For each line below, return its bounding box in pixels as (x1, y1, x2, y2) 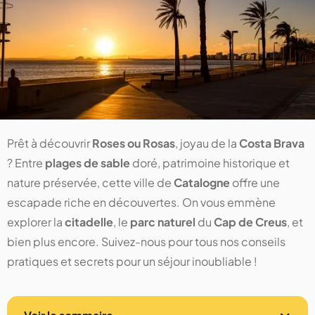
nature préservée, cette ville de (7, 175, 174, 191)
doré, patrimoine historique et (130, 155, 290, 171)
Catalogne (174, 175, 230, 191)
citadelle (65, 214, 113, 230)
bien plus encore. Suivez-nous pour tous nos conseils (7, 234, 285, 250)
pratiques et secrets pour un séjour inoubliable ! (7, 254, 257, 269)
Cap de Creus (214, 214, 287, 230)
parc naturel (130, 214, 195, 230)
